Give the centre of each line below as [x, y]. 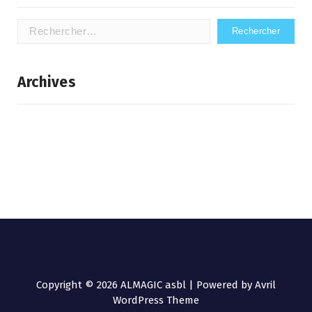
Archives [47, 82]
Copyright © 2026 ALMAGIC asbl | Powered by [146, 284]
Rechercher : [47, 25]
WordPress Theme [156, 300]
